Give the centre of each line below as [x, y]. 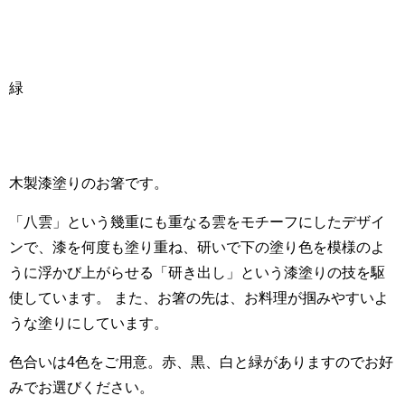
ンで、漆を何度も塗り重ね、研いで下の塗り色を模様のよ [197, 248]
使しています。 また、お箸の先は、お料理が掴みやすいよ [199, 298]
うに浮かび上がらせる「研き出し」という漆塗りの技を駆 [197, 273]
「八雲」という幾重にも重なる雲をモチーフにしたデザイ [197, 222]
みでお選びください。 [81, 388]
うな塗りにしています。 [89, 324]
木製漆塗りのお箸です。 [89, 184]
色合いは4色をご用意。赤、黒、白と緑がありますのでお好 [201, 363]
